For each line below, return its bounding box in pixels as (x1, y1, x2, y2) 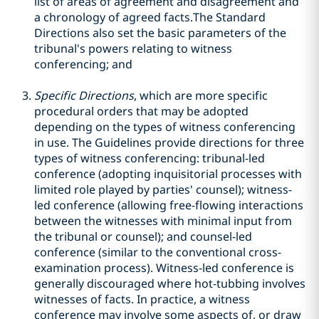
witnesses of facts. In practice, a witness (34, 291, 250, 307)
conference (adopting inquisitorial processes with (34, 166, 302, 182)
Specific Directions (34, 88, 134, 103)
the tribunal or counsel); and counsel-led (34, 229, 252, 244)
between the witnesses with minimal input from (34, 213, 292, 229)
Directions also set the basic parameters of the (34, 25, 286, 41)
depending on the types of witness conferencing (34, 119, 296, 135)
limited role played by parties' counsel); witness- (34, 182, 292, 197)
